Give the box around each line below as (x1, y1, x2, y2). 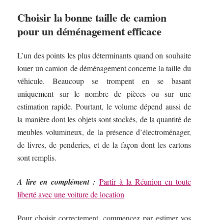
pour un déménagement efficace (17, 23, 162, 39)
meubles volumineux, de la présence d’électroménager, (17, 127, 191, 137)
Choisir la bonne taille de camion (17, 9, 166, 26)
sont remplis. (17, 152, 57, 163)
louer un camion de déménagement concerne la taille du (17, 63, 191, 74)
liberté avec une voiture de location (17, 189, 125, 199)
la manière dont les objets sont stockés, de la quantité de (17, 114, 191, 125)
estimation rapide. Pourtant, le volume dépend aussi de (17, 101, 191, 112)
